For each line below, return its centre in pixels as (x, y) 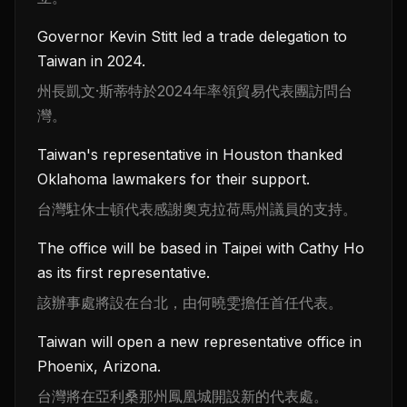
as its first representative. (124, 273)
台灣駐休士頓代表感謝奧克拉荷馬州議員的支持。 (197, 209)
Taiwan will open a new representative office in (199, 342)
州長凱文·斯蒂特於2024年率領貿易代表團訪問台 (195, 91)
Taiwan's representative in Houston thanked (190, 155)
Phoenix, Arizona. (99, 367)
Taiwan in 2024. (91, 61)
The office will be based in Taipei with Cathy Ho (201, 248)
